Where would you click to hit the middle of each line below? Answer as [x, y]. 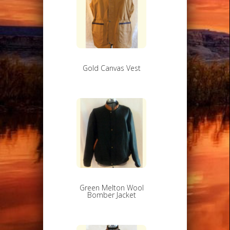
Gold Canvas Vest [111, 68]
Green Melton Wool [111, 187]
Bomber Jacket [111, 195]
